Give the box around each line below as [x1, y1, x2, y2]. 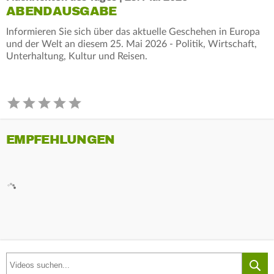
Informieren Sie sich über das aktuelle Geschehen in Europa [6, 26, 260, 37]
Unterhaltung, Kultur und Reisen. [6, 51, 147, 61]
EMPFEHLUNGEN [6, 131, 115, 147]
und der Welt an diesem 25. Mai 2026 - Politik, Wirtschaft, [6, 39, 257, 49]
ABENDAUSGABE [6, 3, 117, 19]
